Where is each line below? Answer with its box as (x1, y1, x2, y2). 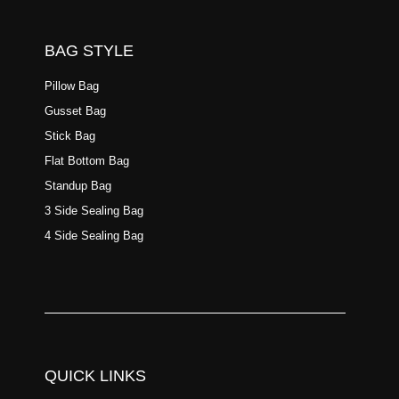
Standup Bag (45, 178, 111, 192)
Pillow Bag (45, 78, 99, 93)
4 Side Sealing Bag (45, 228, 143, 242)
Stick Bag (45, 128, 95, 142)
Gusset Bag (45, 103, 106, 118)
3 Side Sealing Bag (45, 203, 143, 217)
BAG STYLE (45, 41, 134, 60)
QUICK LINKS (45, 366, 146, 385)
